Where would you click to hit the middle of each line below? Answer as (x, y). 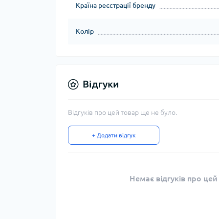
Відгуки (101, 84)
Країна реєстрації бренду (116, 5)
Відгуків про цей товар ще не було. (122, 112)
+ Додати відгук (114, 135)
